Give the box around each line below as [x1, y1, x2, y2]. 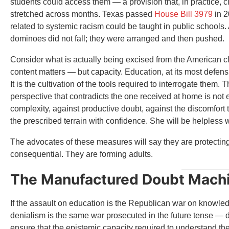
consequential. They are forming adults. [10, 149, 153, 158]
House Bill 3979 [154, 9, 213, 18]
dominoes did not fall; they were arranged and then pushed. [10, 34, 224, 43]
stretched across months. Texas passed [10, 9, 154, 18]
